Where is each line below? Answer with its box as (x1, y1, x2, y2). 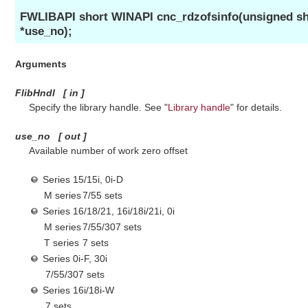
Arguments (15, 58, 67, 69)
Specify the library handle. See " (28, 101, 168, 113)
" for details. (230, 101, 282, 113)
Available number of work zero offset (28, 144, 188, 156)
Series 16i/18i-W (42, 284, 114, 296)
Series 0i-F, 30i (42, 252, 107, 264)
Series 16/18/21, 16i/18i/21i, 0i (42, 205, 175, 217)
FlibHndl (15, 87, 56, 98)
